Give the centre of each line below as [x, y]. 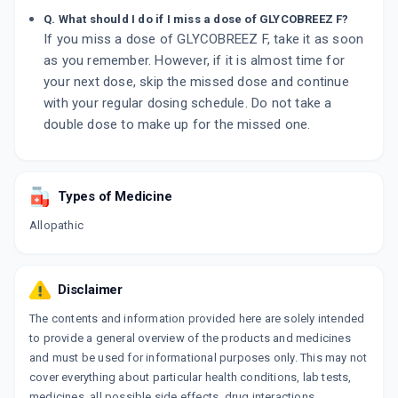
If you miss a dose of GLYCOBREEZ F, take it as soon [204, 40]
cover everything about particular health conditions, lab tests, [191, 378]
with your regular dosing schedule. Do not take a [188, 103]
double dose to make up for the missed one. [177, 125]
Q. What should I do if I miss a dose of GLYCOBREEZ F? [196, 20]
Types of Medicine [115, 197]
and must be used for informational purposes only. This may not [199, 358]
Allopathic [56, 226]
